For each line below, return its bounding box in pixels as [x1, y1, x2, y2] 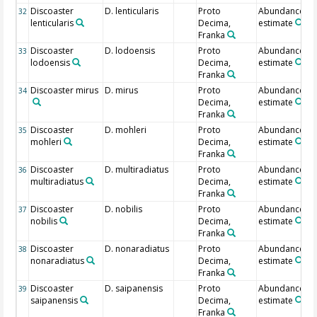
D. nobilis [105, 203, 143, 216]
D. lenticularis [105, 5, 159, 18]
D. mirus [105, 84, 139, 97]
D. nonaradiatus [105, 243, 170, 255]
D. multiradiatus [105, 163, 169, 176]
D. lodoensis [105, 45, 156, 57]
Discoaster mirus [30, 84, 99, 97]
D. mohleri [105, 124, 147, 137]
